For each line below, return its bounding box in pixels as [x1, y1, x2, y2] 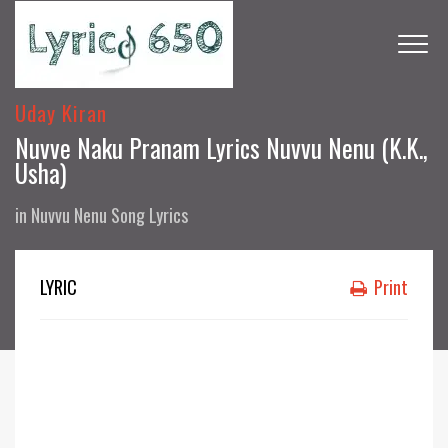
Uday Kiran [15, 97, 108, 128]
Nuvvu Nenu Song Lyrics [31, 202, 188, 228]
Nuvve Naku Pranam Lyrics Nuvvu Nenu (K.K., [15, 129, 428, 166]
